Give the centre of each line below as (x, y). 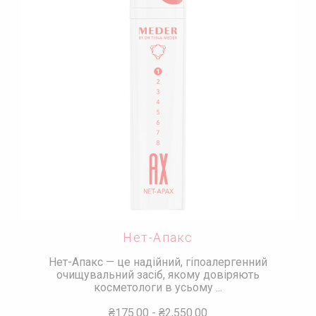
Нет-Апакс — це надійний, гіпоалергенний (158, 262)
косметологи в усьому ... (158, 287)
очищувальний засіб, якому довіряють (158, 275)
